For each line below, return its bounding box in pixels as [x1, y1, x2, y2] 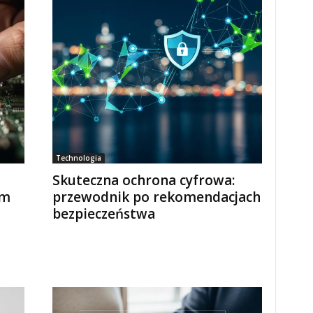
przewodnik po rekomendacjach [52, 188, 261, 206]
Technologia [55, 153, 101, 163]
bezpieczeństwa [52, 205, 155, 223]
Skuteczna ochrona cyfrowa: [52, 171, 235, 189]
